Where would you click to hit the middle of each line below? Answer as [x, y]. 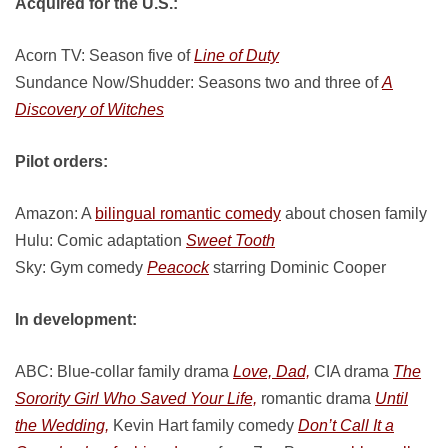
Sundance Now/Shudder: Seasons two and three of [198, 82]
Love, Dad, [271, 371]
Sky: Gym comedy [81, 267]
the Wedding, [62, 425]
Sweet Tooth [230, 240]
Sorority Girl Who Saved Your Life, [136, 398]
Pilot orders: [61, 161]
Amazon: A [55, 213]
